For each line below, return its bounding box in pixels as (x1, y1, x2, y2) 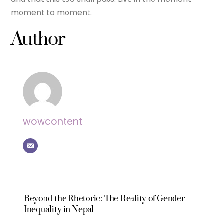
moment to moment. (11, 6, 92, 18)
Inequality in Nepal (23, 204, 94, 215)
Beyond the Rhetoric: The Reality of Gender (23, 193, 185, 204)
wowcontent (23, 114, 83, 128)
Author (11, 28, 66, 52)
